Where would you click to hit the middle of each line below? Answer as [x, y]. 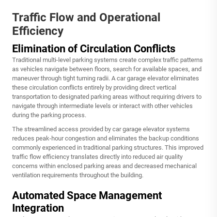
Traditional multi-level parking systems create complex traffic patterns [108, 60]
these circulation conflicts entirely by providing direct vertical [94, 87]
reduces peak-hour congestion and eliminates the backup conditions [106, 138]
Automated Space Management [87, 195]
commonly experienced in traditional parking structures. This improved [108, 147]
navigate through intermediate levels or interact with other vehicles [102, 106]
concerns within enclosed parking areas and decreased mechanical [104, 166]
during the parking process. [49, 115]
